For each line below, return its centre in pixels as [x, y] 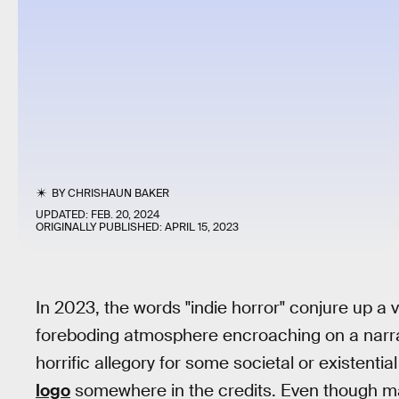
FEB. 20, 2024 [125, 215]
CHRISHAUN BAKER [119, 193]
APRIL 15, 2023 [202, 227]
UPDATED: [63, 215]
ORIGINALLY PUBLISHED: [100, 227]
